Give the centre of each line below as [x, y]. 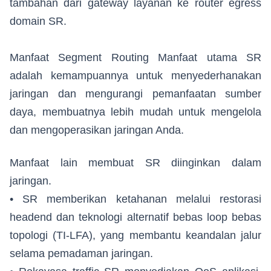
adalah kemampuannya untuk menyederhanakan [135, 76]
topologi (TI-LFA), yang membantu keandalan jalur [135, 236]
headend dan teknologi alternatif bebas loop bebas [135, 217]
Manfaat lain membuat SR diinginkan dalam [135, 163]
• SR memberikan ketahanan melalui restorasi [135, 199]
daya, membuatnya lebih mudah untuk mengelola [135, 112]
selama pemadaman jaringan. [81, 254]
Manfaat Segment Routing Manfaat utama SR [135, 58]
